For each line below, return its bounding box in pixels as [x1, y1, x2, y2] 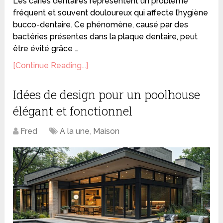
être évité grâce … [13, 43, 79, 53]
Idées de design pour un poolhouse [13, 86, 201, 103]
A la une [60, 126, 90, 136]
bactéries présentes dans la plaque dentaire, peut [13, 31, 198, 41]
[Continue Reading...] [13, 60, 89, 70]
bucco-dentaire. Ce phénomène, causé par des [13, 19, 189, 29]
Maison [93, 126, 120, 136]
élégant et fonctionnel [13, 103, 133, 119]
